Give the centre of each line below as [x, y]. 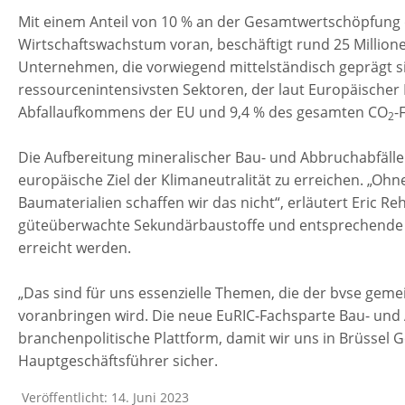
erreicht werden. [75, 248]
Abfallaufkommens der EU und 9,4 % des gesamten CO [203, 112]
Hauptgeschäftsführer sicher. [118, 361]
